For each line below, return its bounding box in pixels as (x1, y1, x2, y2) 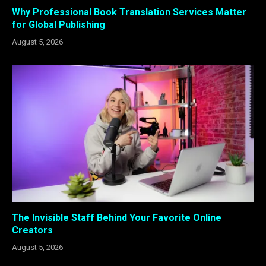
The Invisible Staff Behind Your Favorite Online (12, 211, 221, 223)
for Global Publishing (12, 19, 105, 31)
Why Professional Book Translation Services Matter (12, 7, 246, 18)
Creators (12, 224, 53, 236)
